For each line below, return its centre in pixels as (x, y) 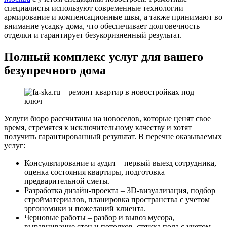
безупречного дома (55, 71)
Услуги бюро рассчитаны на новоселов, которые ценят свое (107, 119)
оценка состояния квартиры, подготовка (94, 172)
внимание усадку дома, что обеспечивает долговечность (102, 26)
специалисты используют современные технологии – (97, 8)
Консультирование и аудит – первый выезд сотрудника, (120, 163)
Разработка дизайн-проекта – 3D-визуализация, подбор (120, 191)
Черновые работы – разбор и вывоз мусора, (99, 218)
